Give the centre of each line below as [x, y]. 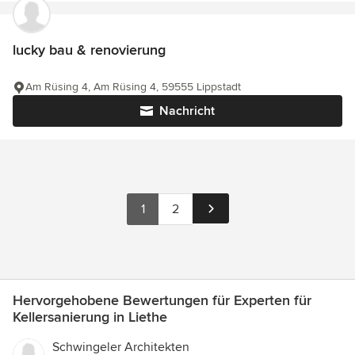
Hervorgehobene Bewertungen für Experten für [162, 301]
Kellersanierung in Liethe [90, 317]
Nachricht [187, 111]
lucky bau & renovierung [89, 50]
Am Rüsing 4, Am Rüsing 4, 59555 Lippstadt [133, 87]
